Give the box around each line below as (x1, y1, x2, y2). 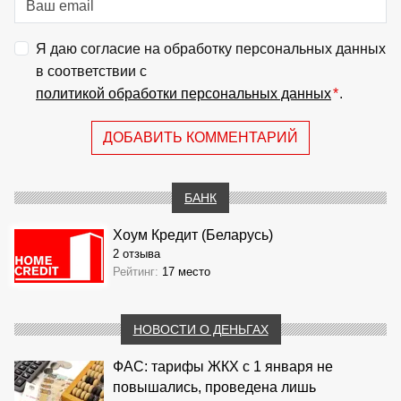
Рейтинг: (113, 264, 162, 278)
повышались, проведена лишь (113, 379, 316, 395)
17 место (162, 264, 210, 278)
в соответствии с (36, 63, 147, 79)
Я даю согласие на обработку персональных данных (36, 40, 386, 56)
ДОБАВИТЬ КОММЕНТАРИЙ (103, 129, 298, 145)
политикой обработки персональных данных (36, 85, 331, 101)
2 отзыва (113, 246, 160, 260)
